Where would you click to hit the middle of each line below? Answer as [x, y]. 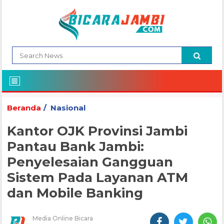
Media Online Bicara [63, 218]
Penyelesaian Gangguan [90, 162]
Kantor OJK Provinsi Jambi [97, 131]
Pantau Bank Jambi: [76, 147]
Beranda [24, 108]
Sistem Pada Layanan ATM [98, 178]
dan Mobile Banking [75, 193]
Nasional [68, 108]
